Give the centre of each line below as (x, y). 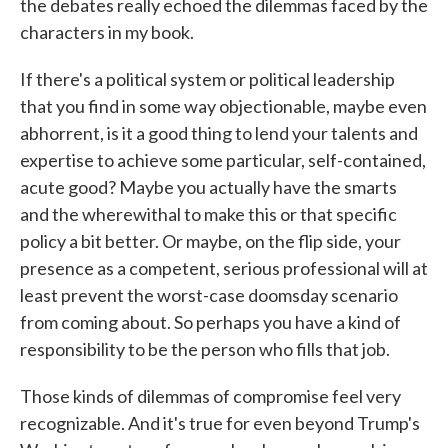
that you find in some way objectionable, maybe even (223, 106)
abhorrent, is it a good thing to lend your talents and (219, 133)
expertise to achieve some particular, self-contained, (223, 160)
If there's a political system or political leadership (207, 79)
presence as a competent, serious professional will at (224, 268)
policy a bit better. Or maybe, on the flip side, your (210, 241)
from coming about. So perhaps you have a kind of (210, 322)
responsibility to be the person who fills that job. (205, 349)
